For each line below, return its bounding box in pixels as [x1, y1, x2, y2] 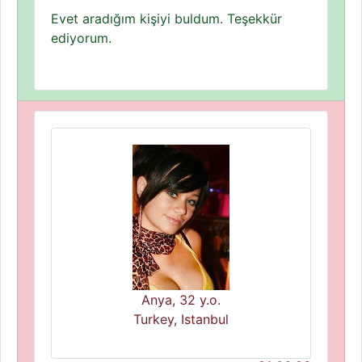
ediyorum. [51, 30, 112, 46]
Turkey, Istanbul [133, 311, 229, 327]
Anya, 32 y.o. [141, 292, 221, 308]
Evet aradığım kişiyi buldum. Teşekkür [51, 11, 282, 27]
